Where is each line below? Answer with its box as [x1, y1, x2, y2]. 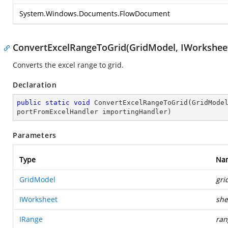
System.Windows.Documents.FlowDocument [19, 9, 170, 18]
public [17, 99, 41, 106]
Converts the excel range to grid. [13, 60, 124, 70]
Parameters [13, 130, 56, 140]
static [45, 99, 70, 106]
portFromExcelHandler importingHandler [17, 108, 167, 116]
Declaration [13, 80, 57, 90]
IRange [19, 214, 43, 224]
